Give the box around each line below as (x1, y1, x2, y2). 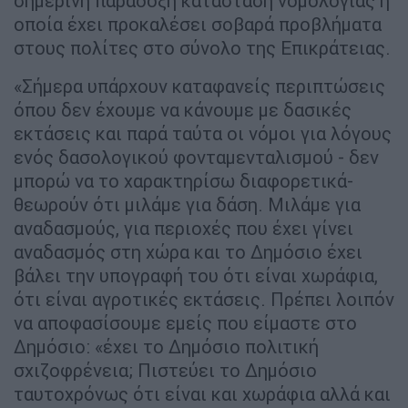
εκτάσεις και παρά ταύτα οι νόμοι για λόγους (14, 122, 392, 146)
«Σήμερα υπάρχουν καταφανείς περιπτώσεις (14, 75, 385, 98)
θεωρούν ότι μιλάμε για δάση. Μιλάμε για (14, 193, 361, 217)
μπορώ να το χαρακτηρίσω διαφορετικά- (14, 169, 353, 193)
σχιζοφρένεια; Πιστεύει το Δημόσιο (14, 359, 317, 382)
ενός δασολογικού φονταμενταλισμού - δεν (14, 146, 379, 169)
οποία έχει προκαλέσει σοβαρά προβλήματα (14, 13, 382, 36)
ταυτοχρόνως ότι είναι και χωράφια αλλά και (14, 382, 391, 406)
